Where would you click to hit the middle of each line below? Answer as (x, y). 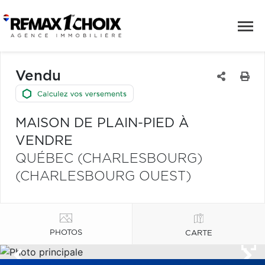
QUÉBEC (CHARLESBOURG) (109, 159)
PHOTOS (66, 232)
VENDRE (44, 141)
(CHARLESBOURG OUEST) (103, 176)
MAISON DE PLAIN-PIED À (102, 123)
